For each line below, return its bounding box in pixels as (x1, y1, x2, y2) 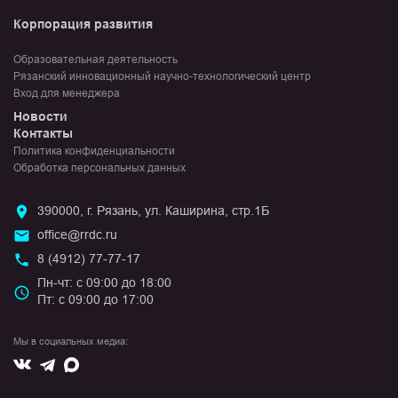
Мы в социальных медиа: (13, 336, 128, 347)
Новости (13, 109, 68, 124)
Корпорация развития (13, 17, 153, 32)
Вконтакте (30, 354, 88, 370)
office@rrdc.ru (37, 227, 117, 243)
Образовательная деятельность (13, 53, 178, 67)
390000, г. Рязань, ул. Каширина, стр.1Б (37, 203, 269, 219)
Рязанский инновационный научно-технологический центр (13, 70, 311, 84)
